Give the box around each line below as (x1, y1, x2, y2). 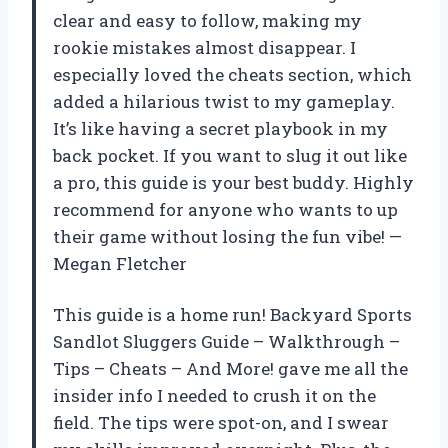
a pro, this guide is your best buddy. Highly (53, 171, 414, 195)
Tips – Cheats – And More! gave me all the (53, 357, 408, 381)
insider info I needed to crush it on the (53, 384, 376, 408)
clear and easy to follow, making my (53, 9, 362, 33)
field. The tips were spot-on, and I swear (53, 411, 389, 435)
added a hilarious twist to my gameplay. (53, 90, 395, 114)
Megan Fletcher (53, 252, 187, 276)
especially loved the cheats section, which (53, 63, 412, 87)
